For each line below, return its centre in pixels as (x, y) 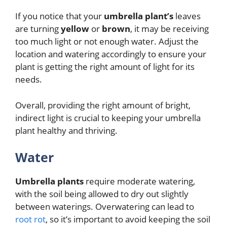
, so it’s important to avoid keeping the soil (128, 219)
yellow (76, 29)
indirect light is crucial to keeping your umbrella (108, 118)
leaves (187, 16)
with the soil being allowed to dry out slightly (102, 194)
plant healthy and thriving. (66, 130)
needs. (29, 80)
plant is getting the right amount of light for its (105, 67)
